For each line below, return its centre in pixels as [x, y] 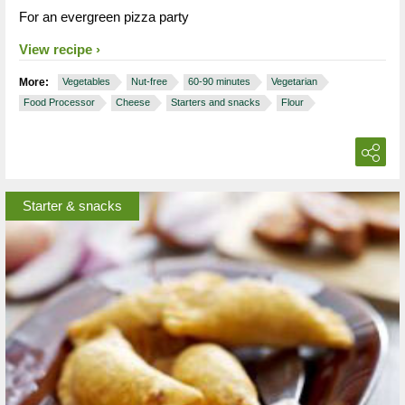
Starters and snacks [216, 102]
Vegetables [86, 81]
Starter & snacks [72, 205]
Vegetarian [294, 81]
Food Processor [59, 102]
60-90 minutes [219, 81]
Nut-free [149, 81]
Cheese [133, 102]
